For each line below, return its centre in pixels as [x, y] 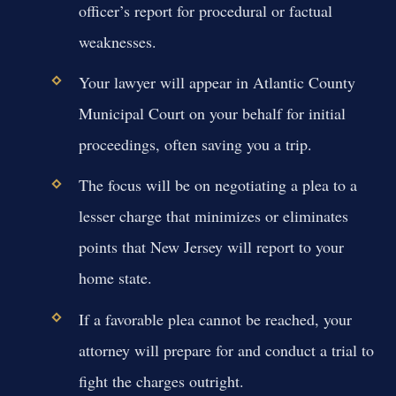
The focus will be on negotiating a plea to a [217, 185]
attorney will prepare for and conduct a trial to [226, 350]
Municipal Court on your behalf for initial [212, 114]
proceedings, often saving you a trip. [195, 145]
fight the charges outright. [161, 381]
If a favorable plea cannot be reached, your [215, 319]
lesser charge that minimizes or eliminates [213, 216]
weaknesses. [117, 42]
